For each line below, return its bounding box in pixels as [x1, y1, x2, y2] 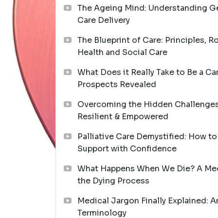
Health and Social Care [77, 47, 167, 57]
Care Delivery [77, 15, 130, 25]
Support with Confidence [77, 143, 177, 154]
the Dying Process [77, 175, 149, 186]
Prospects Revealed [77, 79, 156, 90]
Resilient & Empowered [77, 111, 168, 122]
